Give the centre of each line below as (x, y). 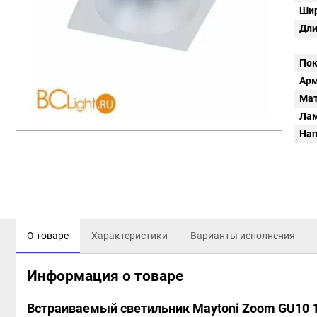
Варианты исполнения (243, 236)
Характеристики (129, 236)
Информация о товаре (105, 276)
